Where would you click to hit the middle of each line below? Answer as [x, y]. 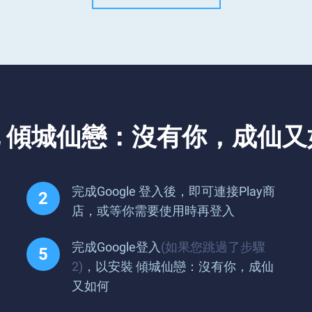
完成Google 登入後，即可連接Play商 [173, 191]
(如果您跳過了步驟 [213, 247]
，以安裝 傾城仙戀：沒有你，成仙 [178, 266]
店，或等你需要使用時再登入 [153, 210]
